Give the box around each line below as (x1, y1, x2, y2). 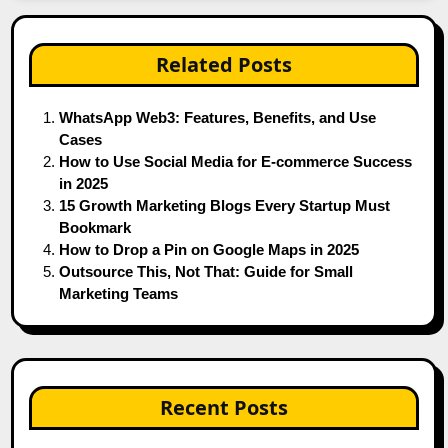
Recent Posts (160, 393, 288, 421)
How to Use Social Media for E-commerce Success (59, 152, 413, 170)
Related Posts (156, 50, 292, 78)
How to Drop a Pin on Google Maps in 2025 (59, 240, 360, 258)
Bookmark (59, 218, 132, 236)
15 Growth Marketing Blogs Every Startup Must (59, 196, 391, 214)
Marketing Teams (59, 284, 179, 302)
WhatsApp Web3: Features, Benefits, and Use (59, 108, 377, 126)
